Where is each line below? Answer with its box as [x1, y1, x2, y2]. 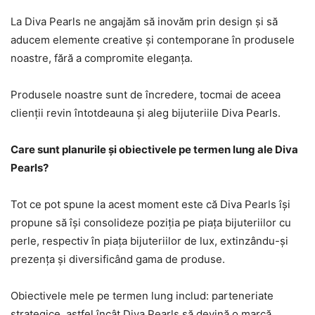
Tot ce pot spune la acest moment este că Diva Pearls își [11, 198, 290, 211]
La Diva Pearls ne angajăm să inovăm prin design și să [11, 15, 278, 28]
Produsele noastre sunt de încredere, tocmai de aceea [11, 88, 281, 101]
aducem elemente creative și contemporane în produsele [11, 33, 295, 46]
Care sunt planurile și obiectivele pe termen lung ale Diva [11, 143, 298, 156]
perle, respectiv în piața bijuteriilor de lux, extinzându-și [11, 234, 288, 247]
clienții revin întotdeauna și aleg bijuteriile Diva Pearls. [11, 106, 281, 120]
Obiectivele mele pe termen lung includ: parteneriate [11, 289, 274, 302]
